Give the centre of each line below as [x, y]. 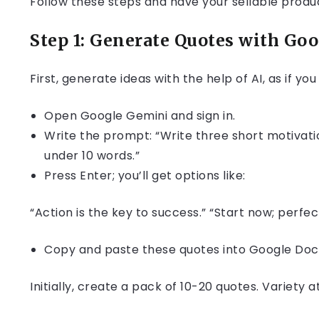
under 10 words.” [92, 156]
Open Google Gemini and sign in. [140, 116]
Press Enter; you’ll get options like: [145, 176]
